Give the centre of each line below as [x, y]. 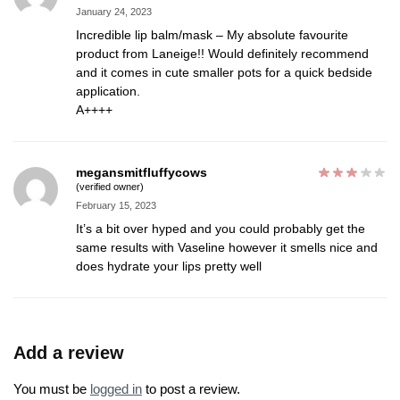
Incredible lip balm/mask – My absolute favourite [212, 34]
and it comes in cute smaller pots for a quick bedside [224, 72]
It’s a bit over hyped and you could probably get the [221, 229]
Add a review [69, 353]
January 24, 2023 [114, 11]
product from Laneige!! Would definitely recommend [222, 53]
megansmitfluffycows [142, 172]
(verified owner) [110, 187]
